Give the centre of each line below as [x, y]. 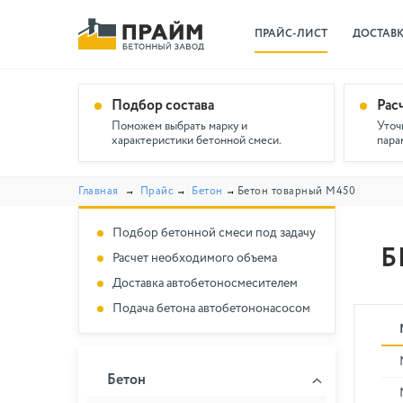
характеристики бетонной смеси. [197, 141]
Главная [99, 192]
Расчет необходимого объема [195, 258]
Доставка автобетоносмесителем [205, 283]
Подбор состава [163, 106]
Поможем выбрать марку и [179, 126]
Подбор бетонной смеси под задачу [214, 233]
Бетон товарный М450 [296, 192]
